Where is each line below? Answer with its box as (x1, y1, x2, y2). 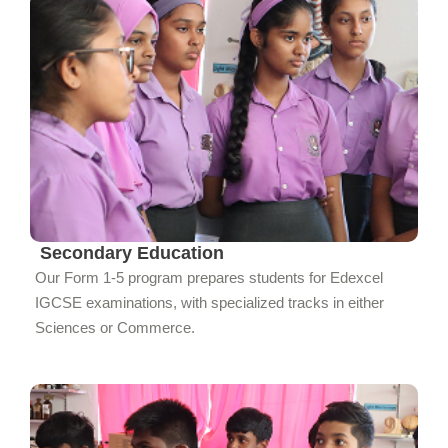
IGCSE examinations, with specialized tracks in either (35, 293, 384, 311)
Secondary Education (40, 242, 224, 263)
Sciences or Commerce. (35, 318, 195, 336)
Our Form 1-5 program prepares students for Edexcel (35, 268, 383, 286)
